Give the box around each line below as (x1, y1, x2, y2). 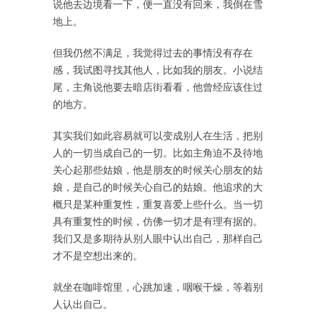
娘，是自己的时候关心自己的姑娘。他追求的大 (53, 181, 263, 194)
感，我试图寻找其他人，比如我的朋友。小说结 (53, 64, 263, 76)
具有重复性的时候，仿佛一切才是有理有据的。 (53, 215, 263, 228)
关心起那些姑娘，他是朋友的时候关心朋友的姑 (53, 164, 263, 176)
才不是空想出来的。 (53, 249, 143, 262)
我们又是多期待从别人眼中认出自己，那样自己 (53, 232, 263, 245)
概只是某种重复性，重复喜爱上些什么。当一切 (53, 198, 263, 211)
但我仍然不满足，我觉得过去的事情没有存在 (53, 46, 253, 59)
